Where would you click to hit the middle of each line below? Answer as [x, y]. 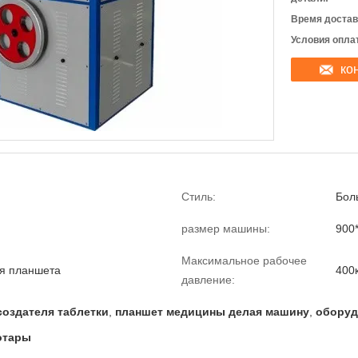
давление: [208, 280]
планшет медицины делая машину [212, 312]
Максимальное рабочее [244, 261]
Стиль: [199, 197]
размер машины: [226, 229]
